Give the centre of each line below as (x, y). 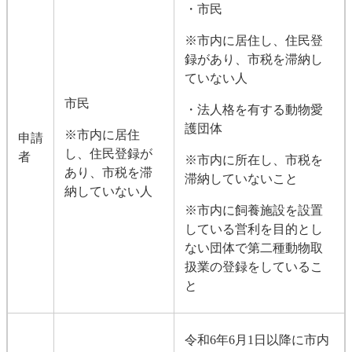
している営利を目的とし (253, 229)
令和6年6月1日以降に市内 (257, 339)
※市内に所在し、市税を (253, 159)
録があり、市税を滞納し (253, 59)
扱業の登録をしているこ (253, 266)
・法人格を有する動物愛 (253, 109)
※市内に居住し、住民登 (253, 40)
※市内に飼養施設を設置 (253, 210)
